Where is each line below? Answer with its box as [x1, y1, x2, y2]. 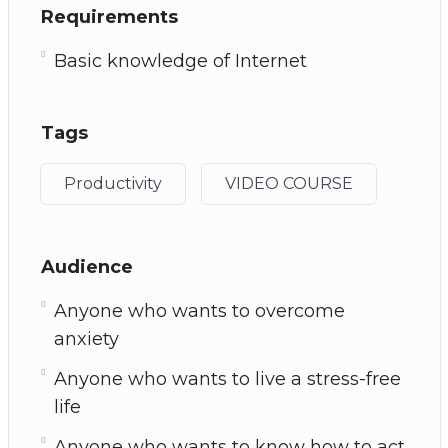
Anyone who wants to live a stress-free [53, 367, 401, 390]
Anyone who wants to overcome [53, 299, 345, 322]
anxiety [53, 327, 119, 350]
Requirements [40, 5, 178, 28]
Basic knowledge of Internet [53, 49, 307, 72]
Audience [40, 255, 133, 278]
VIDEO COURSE [224, 173, 353, 193]
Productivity [63, 173, 162, 193]
